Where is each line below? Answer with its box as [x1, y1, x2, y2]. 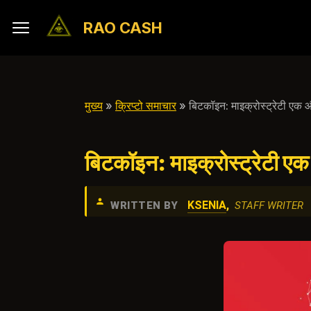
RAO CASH [83, 19, 162, 37]
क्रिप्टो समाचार [115, 99, 176, 112]
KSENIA [187, 199, 226, 212]
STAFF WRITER [235, 199, 303, 212]
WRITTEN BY [110, 199, 178, 212]
